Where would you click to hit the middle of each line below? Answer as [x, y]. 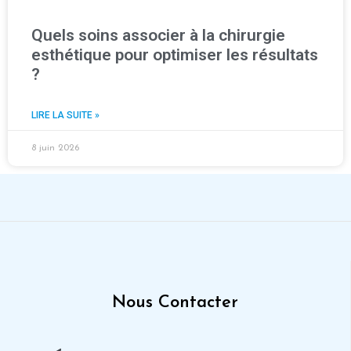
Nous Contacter [175, 302]
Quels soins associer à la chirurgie [158, 35]
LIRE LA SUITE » [65, 115]
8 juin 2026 [55, 148]
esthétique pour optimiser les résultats [175, 54]
